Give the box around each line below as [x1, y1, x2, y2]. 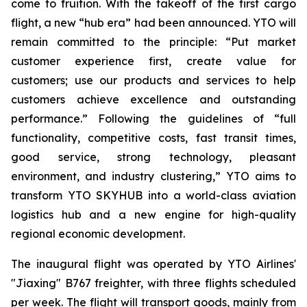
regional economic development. [11, 227, 185, 241]
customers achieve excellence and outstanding [11, 93, 296, 106]
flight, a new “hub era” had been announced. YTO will [11, 16, 296, 29]
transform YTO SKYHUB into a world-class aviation [11, 188, 296, 202]
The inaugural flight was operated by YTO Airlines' [11, 257, 296, 271]
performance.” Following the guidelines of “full [11, 112, 296, 125]
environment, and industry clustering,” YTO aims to [11, 169, 296, 183]
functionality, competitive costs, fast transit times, [11, 131, 296, 145]
